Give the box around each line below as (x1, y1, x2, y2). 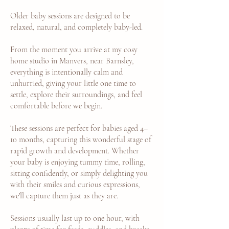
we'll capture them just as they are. (10, 191, 118, 201)
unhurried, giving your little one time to (10, 78, 136, 88)
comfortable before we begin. (10, 101, 102, 111)
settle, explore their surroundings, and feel (10, 89, 142, 100)
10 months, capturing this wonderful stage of (10, 134, 151, 145)
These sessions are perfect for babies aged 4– (10, 123, 148, 133)
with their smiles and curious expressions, (10, 179, 140, 190)
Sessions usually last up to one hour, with (10, 213, 140, 223)
